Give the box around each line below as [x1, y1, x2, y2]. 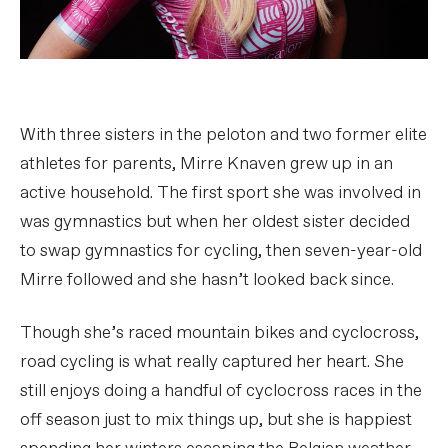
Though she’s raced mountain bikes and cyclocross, [20, 321, 419, 345]
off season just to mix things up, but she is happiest [20, 408, 412, 432]
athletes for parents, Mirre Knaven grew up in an [20, 152, 393, 176]
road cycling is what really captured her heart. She [20, 350, 404, 374]
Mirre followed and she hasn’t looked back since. [20, 268, 394, 292]
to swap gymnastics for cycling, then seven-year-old [20, 239, 422, 263]
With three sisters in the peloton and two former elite [20, 123, 427, 147]
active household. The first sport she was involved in [20, 181, 421, 205]
